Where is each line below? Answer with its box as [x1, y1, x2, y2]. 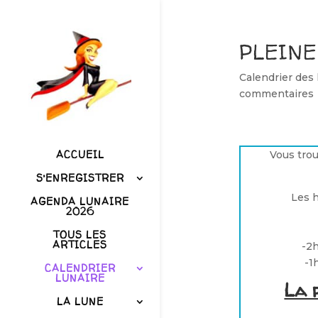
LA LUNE [56, 295, 104, 309]
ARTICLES [53, 238, 107, 252]
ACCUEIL [55, 148, 104, 162]
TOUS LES [53, 228, 106, 242]
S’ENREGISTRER [35, 171, 124, 185]
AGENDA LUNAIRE [31, 194, 129, 209]
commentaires [238, 87, 314, 100]
